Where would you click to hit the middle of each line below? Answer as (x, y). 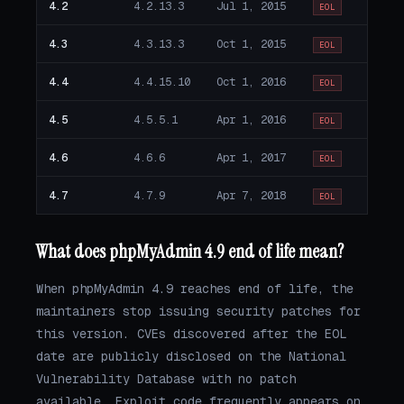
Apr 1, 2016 (251, 119)
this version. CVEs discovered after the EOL (191, 333)
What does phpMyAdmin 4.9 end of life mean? (190, 251)
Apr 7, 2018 (251, 195)
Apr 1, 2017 (251, 157)
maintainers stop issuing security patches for (198, 311)
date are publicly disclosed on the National (191, 356)
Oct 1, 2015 (251, 44)
